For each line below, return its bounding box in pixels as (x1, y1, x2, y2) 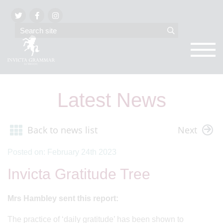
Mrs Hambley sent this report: (7, 194, 120, 203)
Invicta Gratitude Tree (7, 165, 150, 182)
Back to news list (27, 124, 98, 136)
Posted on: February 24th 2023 (7, 147, 116, 156)
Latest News (57, 89, 166, 111)
